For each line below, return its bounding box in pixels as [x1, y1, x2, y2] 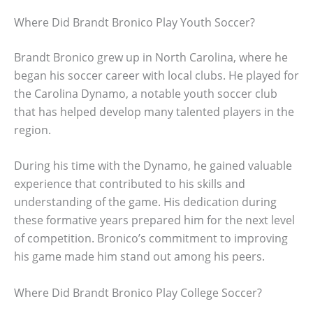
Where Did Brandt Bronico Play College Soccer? [14, 284, 262, 300]
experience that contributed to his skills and [14, 176, 245, 192]
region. [14, 122, 51, 138]
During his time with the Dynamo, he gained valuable [14, 158, 292, 174]
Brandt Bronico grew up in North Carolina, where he [14, 49, 288, 65]
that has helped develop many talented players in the [14, 103, 294, 119]
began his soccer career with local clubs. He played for [14, 67, 299, 83]
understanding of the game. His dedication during [14, 194, 277, 210]
